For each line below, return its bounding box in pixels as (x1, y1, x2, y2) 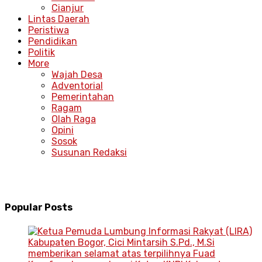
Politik (28, 47, 55, 58)
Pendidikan (28, 36, 77, 47)
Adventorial (51, 80, 103, 92)
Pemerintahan (51, 91, 114, 103)
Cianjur (51, 2, 84, 14)
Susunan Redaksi (51, 147, 127, 158)
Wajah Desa (51, 69, 102, 81)
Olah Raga (51, 113, 96, 125)
